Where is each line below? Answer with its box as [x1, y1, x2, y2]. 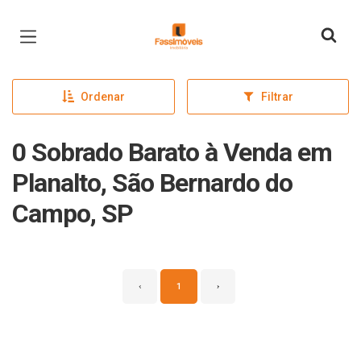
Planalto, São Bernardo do [12, 168, 293, 198]
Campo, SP [12, 198, 133, 229]
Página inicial [154, 15, 247, 34]
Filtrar [260, 90, 293, 103]
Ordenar [80, 90, 125, 103]
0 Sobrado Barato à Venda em [12, 137, 332, 168]
